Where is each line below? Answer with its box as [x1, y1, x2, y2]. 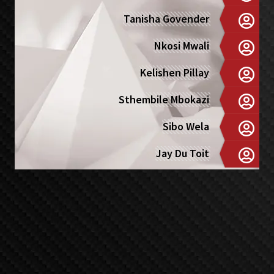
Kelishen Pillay [140, 65, 210, 80]
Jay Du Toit [156, 146, 210, 160]
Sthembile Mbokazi [119, 92, 210, 106]
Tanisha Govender [124, 12, 210, 26]
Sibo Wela [163, 119, 210, 133]
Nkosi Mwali [154, 39, 210, 53]
